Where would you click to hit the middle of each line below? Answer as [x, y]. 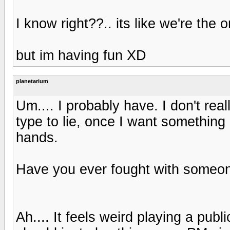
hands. [37, 137]
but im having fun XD [81, 55]
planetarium [32, 81]
